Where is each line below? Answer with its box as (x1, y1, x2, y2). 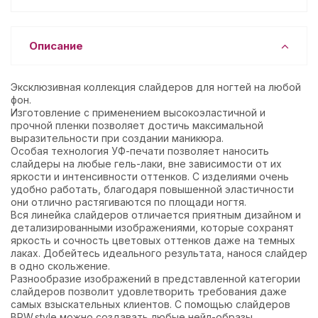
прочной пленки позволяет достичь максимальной (11, 119, 263, 131)
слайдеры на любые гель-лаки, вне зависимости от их (11, 158, 282, 170)
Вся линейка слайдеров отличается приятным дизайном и (11, 209, 301, 221)
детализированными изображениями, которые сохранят (11, 221, 294, 234)
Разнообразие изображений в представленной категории (11, 273, 300, 285)
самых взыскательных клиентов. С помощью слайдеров (11, 298, 290, 310)
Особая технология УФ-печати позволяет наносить (11, 145, 269, 157)
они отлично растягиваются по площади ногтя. (11, 196, 246, 208)
